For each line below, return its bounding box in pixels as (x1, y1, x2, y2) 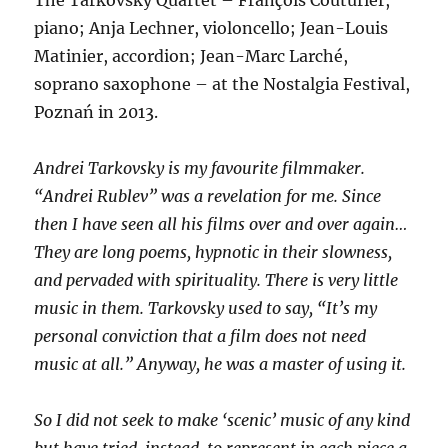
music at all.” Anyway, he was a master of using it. (34, 353, 407, 374)
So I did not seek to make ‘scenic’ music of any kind (34, 409, 411, 430)
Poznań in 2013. (34, 101, 159, 122)
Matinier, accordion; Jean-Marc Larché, (34, 45, 349, 66)
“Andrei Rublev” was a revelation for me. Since (34, 185, 382, 206)
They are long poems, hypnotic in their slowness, (34, 241, 393, 262)
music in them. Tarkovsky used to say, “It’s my (34, 297, 378, 318)
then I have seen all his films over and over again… (34, 213, 408, 234)
